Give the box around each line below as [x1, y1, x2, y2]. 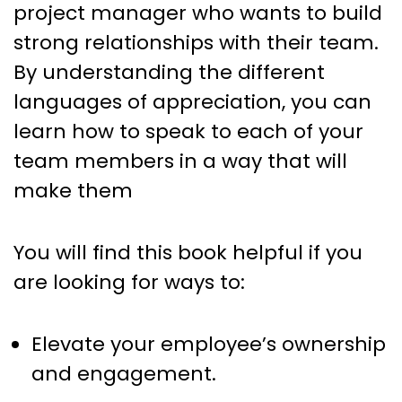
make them [13, 176, 133, 205]
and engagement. [31, 359, 216, 388]
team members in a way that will [13, 146, 347, 175]
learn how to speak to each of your [13, 117, 363, 145]
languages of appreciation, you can [13, 87, 371, 116]
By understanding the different [13, 57, 325, 86]
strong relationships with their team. [13, 28, 379, 57]
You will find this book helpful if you [13, 238, 363, 267]
